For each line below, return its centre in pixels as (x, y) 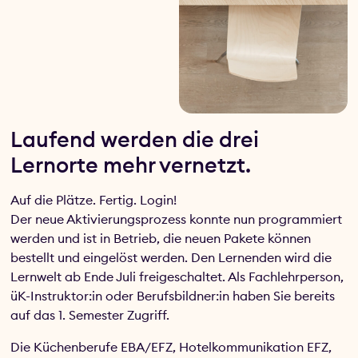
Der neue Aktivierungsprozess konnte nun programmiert (177, 219)
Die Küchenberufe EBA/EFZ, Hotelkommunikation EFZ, (171, 347)
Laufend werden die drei (135, 139)
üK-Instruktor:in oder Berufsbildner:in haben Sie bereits (173, 295)
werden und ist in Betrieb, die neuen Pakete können (161, 238)
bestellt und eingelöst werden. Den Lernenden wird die (171, 257)
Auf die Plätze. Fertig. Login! (94, 199)
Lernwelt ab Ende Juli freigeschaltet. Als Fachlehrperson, (177, 276)
